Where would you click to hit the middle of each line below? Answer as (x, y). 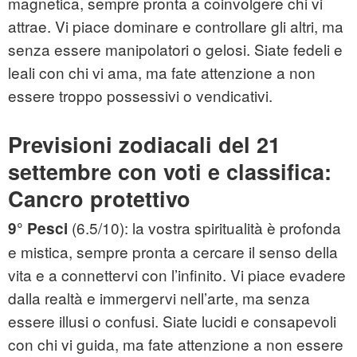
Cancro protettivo (99, 199)
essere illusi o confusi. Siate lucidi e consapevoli (172, 321)
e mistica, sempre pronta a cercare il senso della (173, 252)
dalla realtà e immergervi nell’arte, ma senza (159, 298)
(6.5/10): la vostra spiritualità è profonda (204, 228)
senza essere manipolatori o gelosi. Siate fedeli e (175, 49)
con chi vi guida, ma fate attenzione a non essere (176, 344)
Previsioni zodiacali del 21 (144, 145)
